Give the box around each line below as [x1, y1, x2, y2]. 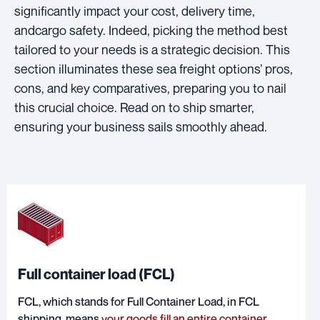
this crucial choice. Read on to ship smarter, [14, 99, 254, 115]
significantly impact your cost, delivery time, [14, 2, 255, 19]
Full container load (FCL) [18, 266, 175, 284]
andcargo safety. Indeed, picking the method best [14, 21, 288, 38]
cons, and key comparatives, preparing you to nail [14, 79, 286, 96]
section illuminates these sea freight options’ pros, [14, 60, 293, 76]
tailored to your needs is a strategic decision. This [14, 41, 290, 57]
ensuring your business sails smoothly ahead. [14, 118, 267, 134]
